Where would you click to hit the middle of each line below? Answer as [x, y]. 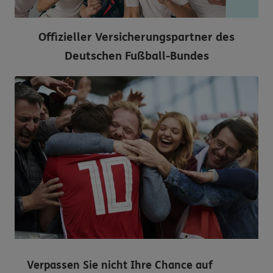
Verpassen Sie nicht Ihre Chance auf [120, 265]
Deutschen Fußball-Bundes [136, 56]
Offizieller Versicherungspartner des [136, 37]
